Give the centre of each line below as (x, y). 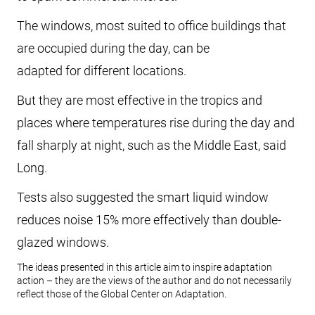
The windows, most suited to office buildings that (152, 26)
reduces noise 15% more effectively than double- (149, 220)
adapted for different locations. (102, 71)
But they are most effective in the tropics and (140, 100)
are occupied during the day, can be (113, 48)
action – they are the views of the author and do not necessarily (154, 281)
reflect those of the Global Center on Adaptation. (122, 294)
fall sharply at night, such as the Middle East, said (152, 145)
